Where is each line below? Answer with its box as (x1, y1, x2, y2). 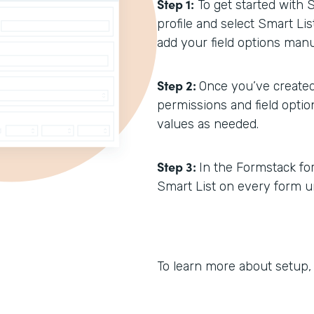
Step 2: (157, 76, 199, 94)
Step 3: (157, 158, 199, 175)
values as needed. (157, 116, 259, 132)
